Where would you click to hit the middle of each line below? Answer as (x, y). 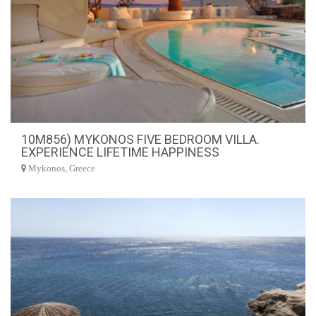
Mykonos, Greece (61, 169)
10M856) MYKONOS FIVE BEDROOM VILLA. (140, 139)
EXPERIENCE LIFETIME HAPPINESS (120, 152)
